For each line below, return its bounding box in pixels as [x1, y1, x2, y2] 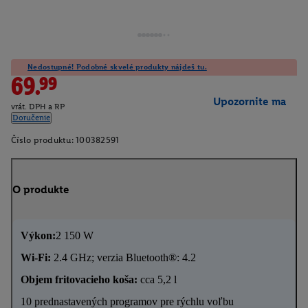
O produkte [12, 182, 69, 196]
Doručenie [12, 113, 50, 123]
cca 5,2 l [137, 273, 177, 285]
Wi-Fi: [21, 251, 51, 263]
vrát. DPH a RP [11, 102, 65, 112]
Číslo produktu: [11, 135, 74, 146]
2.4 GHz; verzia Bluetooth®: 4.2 [51, 251, 196, 263]
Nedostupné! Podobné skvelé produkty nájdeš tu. [27, 63, 207, 71]
